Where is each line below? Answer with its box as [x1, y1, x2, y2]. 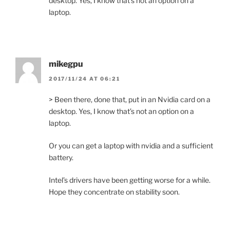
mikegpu [49, 59, 83, 69]
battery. [49, 152, 73, 162]
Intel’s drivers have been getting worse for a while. [49, 175, 210, 184]
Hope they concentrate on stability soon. [49, 187, 180, 196]
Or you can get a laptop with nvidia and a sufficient [49, 141, 213, 150]
